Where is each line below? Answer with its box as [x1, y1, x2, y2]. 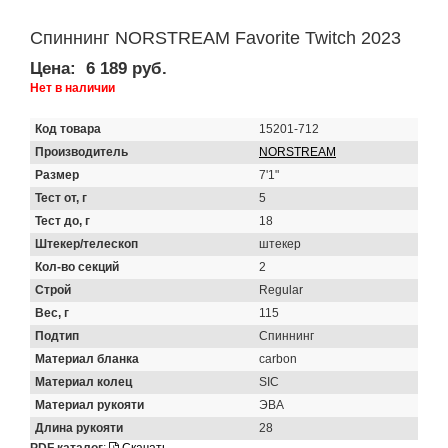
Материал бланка [35, 352, 139, 367]
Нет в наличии [30, 81, 115, 96]
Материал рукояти [35, 398, 144, 413]
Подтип [35, 329, 79, 344]
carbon [259, 352, 297, 367]
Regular [259, 283, 303, 298]
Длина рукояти [35, 421, 123, 436]
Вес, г [35, 306, 69, 321]
